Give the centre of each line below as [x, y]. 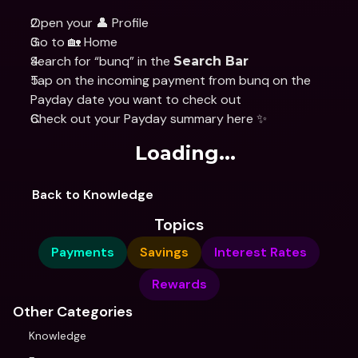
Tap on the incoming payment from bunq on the [171, 80]
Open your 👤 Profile [89, 23]
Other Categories [73, 312]
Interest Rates [261, 252]
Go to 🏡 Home [74, 42]
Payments [83, 252]
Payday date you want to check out [136, 99]
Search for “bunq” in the [102, 61]
